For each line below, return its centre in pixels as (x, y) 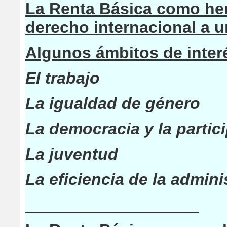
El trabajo (63, 78)
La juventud (72, 154)
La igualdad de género (113, 103)
